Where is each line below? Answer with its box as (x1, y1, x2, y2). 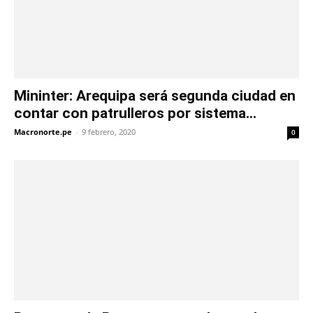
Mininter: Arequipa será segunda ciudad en (14, 87, 296, 104)
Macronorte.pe (14, 126, 72, 137)
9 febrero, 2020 (82, 126, 136, 137)
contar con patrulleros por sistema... (14, 104, 256, 122)
